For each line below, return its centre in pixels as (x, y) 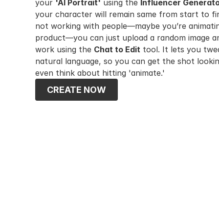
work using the (65, 49)
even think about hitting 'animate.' (100, 73)
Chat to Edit (117, 49)
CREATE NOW (77, 90)
